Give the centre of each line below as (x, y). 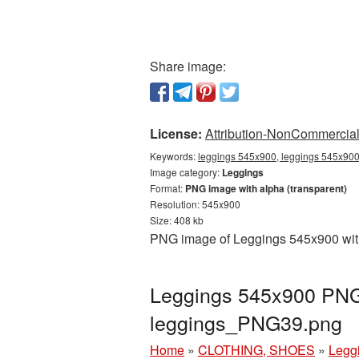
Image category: (186, 172)
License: (176, 133)
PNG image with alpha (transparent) (266, 188)
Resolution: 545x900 (195, 204)
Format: (167, 188)
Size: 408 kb (177, 220)
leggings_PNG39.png (246, 322)
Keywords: (174, 156)
